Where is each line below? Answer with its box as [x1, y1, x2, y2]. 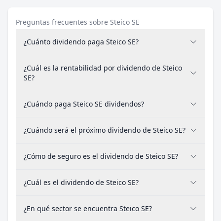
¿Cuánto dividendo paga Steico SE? [24, 37, 139, 46]
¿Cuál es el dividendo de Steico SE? [24, 178, 139, 187]
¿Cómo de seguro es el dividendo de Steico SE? [24, 151, 178, 161]
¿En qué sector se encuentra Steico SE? [24, 204, 152, 213]
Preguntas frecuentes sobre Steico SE [16, 17, 140, 27]
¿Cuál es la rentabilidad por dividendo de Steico [24, 63, 182, 73]
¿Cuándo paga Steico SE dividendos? [24, 99, 144, 109]
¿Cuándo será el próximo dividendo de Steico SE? [24, 125, 185, 135]
